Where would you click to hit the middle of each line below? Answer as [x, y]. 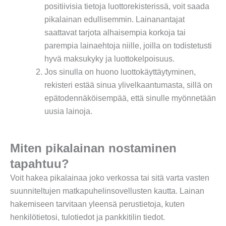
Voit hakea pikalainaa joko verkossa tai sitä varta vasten [110, 178]
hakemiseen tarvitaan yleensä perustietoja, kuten [97, 204]
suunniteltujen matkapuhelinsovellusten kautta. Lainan [107, 191]
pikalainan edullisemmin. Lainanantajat [115, 19]
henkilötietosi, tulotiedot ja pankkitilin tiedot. [88, 217]
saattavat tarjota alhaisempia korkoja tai [115, 32]
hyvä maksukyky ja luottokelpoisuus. [109, 59]
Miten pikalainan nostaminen [93, 148]
